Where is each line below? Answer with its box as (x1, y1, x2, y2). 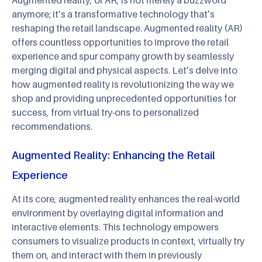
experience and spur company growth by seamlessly (12, 50, 234, 62)
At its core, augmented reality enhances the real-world (12, 192, 240, 205)
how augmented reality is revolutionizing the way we (12, 78, 234, 90)
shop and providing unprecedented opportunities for (12, 92, 236, 104)
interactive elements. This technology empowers (12, 220, 219, 233)
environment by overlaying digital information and (12, 206, 223, 219)
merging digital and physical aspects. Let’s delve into (12, 64, 237, 76)
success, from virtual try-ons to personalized (12, 106, 199, 118)
